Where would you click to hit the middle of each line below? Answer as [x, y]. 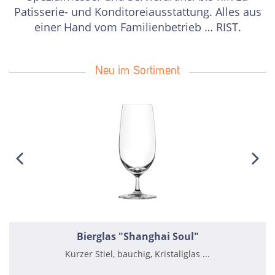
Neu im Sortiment [137, 72]
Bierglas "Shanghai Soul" [137, 237]
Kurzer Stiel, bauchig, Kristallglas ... [137, 254]
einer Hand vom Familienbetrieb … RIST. [137, 27]
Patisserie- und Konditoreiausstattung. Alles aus [137, 12]
